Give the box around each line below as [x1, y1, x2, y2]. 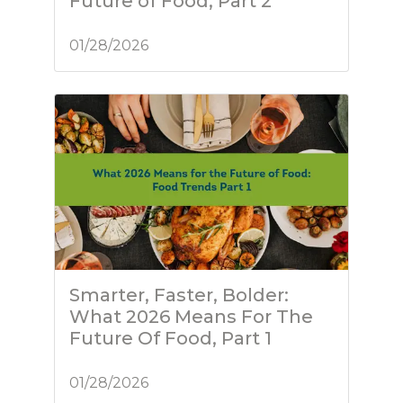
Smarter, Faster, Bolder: [69, 284, 289, 307]
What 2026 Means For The [69, 306, 313, 328]
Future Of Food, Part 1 [69, 327, 272, 350]
